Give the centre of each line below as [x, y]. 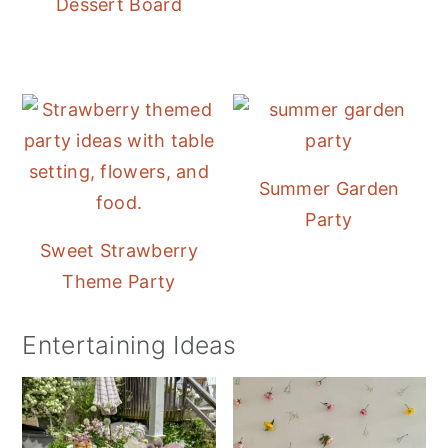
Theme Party [119, 281]
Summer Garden [329, 188]
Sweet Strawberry [119, 250]
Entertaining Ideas [129, 344]
